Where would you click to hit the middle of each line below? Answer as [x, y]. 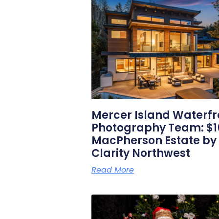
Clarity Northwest [141, 153]
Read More [113, 170]
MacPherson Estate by [154, 141]
